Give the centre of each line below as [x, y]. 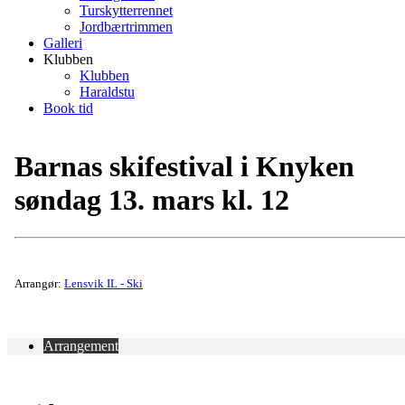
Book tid [68, 108]
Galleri [63, 42]
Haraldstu [107, 91]
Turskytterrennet [126, 10]
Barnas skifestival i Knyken [184, 167]
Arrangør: [39, 283]
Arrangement [81, 345]
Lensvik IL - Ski [104, 283]
